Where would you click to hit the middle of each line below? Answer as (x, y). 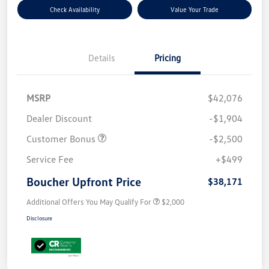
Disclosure (39, 218)
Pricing (168, 57)
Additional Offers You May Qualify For (89, 201)
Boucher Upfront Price (84, 181)
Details (101, 57)
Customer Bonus (62, 138)
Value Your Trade (194, 9)
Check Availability (74, 9)
